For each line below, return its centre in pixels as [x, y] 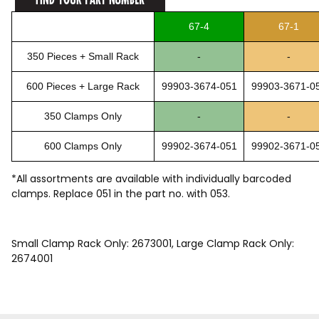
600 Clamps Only [83, 146]
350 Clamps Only [83, 116]
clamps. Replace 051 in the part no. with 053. [121, 193]
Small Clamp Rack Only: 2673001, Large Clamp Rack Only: [153, 243]
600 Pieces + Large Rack [83, 86]
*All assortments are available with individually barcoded [151, 178]
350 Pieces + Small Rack [83, 56]
